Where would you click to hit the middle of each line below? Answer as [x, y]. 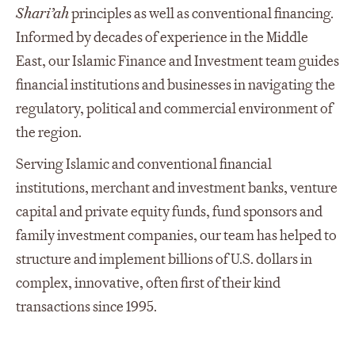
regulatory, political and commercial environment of [174, 109]
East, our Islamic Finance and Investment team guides [177, 61]
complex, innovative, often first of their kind [148, 283]
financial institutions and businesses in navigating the [176, 85]
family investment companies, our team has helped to [176, 235]
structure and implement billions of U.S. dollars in [164, 259]
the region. [49, 132]
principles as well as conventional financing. [201, 13]
